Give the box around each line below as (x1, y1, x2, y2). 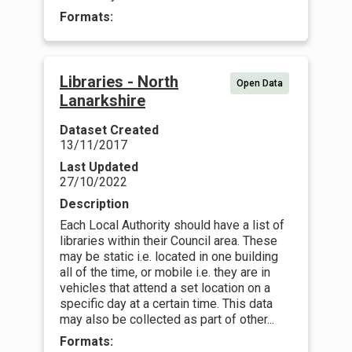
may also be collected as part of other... (60, 312, 274, 327)
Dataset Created (60, 123, 159, 137)
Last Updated (60, 159, 138, 174)
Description (60, 196, 129, 211)
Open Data (236, 78, 283, 89)
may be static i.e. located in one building (60, 249, 278, 264)
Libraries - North (60, 72, 178, 91)
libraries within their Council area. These (60, 233, 277, 248)
